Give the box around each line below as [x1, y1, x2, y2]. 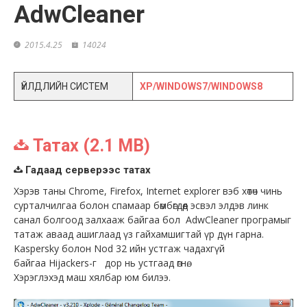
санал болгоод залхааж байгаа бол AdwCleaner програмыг [14, 212, 291, 226]
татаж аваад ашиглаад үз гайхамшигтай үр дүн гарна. [14, 227, 264, 241]
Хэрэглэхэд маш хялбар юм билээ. [14, 270, 171, 284]
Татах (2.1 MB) [33, 135, 150, 156]
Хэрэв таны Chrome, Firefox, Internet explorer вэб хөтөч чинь [14, 184, 282, 197]
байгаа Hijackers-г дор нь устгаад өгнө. [14, 256, 194, 269]
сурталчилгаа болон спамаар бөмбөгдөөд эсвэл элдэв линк [14, 198, 269, 212]
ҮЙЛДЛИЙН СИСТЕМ [21, 80, 108, 92]
